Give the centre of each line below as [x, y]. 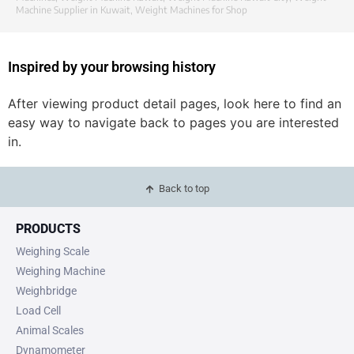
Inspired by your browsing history [112, 67]
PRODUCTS [48, 229]
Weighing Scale [53, 252]
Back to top [185, 189]
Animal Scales [50, 331]
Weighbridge [46, 291]
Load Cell [38, 311]
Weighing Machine [60, 271]
